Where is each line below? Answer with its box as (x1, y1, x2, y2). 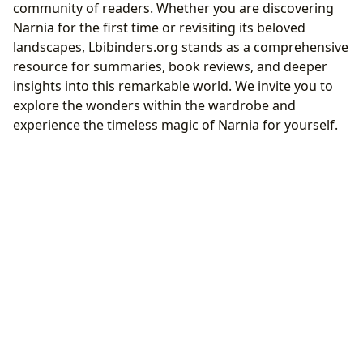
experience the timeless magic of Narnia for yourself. (13, 115, 338, 134)
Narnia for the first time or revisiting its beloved (13, 18, 305, 36)
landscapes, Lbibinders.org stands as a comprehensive (13, 37, 348, 56)
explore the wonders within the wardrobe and (13, 96, 296, 114)
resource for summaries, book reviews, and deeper (13, 57, 327, 75)
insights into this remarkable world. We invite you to (13, 76, 333, 95)
